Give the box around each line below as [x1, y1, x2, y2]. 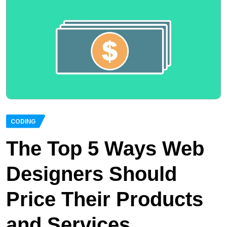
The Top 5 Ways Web [6, 137, 204, 160]
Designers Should [6, 162, 177, 185]
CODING [11, 117, 35, 125]
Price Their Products [6, 187, 203, 210]
